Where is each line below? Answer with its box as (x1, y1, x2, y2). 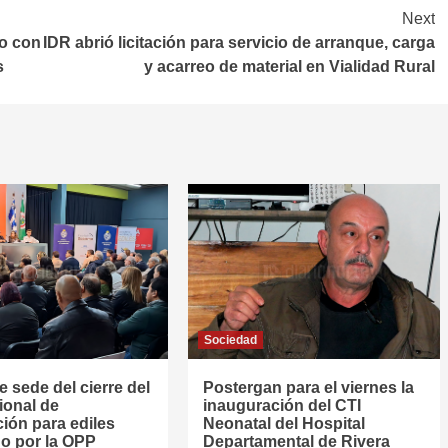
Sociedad (203, 333, 257, 348)
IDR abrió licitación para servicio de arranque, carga (43, 34, 435, 52)
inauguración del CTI (202, 397, 361, 415)
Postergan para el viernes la (202, 379, 414, 397)
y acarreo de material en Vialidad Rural (144, 58, 435, 76)
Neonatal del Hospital (202, 415, 365, 433)
